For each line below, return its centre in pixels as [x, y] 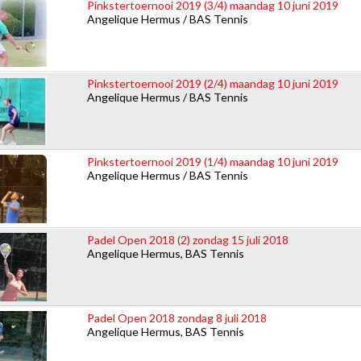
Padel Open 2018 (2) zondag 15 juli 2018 [188, 239]
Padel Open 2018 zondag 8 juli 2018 [177, 317]
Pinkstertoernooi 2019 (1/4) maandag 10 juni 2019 [213, 161]
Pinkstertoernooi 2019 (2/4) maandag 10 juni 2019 [213, 83]
